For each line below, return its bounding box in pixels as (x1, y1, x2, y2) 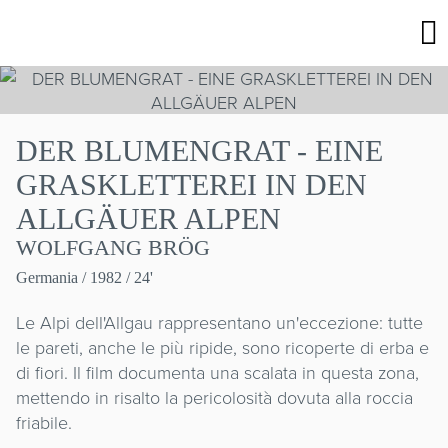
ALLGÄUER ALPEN (16, 202, 281, 235)
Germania (16, 269, 78, 286)
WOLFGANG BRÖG (16, 235, 210, 260)
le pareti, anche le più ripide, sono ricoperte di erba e (16, 335, 429, 359)
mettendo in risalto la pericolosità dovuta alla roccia (16, 385, 413, 409)
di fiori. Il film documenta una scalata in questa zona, (16, 360, 419, 384)
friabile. (16, 410, 72, 434)
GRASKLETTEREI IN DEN (16, 168, 367, 201)
